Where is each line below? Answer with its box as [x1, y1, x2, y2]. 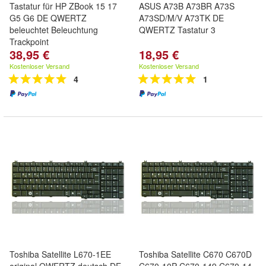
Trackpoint [9, 36, 49, 47]
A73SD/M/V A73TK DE [139, 12, 224, 24]
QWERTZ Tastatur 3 [139, 24, 216, 36]
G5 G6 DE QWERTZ [9, 12, 87, 24]
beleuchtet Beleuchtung [9, 24, 98, 36]
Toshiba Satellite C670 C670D [139, 248, 252, 260]
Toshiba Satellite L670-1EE [9, 248, 111, 260]
